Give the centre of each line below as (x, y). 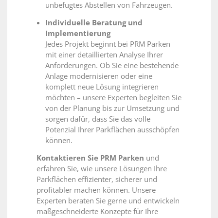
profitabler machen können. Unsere (96, 190)
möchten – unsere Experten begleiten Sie (113, 97)
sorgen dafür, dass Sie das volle (98, 118)
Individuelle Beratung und (94, 22)
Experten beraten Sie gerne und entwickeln (108, 200)
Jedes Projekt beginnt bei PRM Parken (108, 44)
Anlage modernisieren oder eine (99, 76)
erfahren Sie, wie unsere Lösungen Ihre (102, 168)
